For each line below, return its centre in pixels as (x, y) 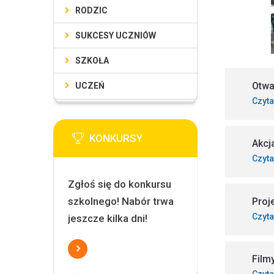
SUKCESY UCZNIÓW (116, 35)
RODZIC (92, 10)
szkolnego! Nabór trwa (120, 201)
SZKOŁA (92, 61)
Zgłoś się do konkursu (119, 184)
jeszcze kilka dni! (107, 218)
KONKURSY (116, 138)
